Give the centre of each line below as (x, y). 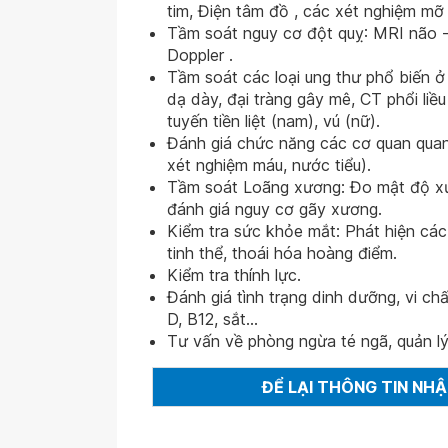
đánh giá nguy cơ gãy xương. (274, 209)
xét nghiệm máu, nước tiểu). (269, 165)
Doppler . (200, 55)
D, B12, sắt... (212, 319)
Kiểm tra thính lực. (234, 275)
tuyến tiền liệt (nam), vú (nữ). (273, 121)
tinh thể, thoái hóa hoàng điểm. (282, 253)
